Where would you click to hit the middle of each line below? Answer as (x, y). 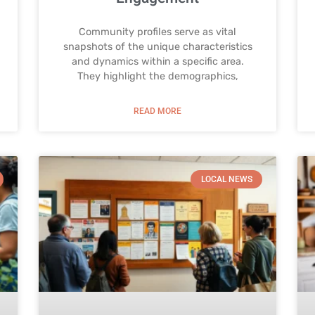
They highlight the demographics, (157, 76)
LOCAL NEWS (226, 179)
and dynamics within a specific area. (157, 61)
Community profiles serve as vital (157, 32)
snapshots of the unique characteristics (157, 46)
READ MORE (157, 111)
